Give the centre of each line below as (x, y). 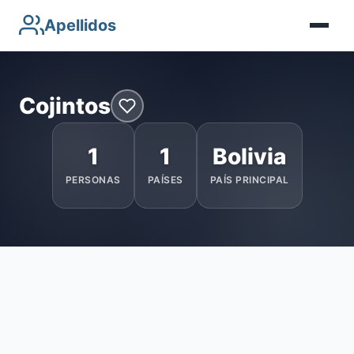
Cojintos (65, 105)
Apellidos (80, 25)
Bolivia (249, 156)
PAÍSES (165, 180)
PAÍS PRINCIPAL (249, 180)
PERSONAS (93, 180)
